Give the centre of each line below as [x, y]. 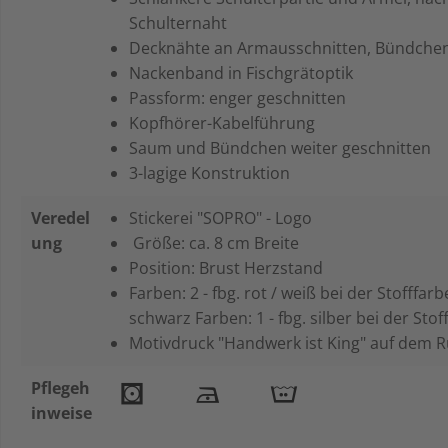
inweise [61, 412]
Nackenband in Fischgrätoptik [245, 72]
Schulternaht [182, 22]
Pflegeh [60, 387]
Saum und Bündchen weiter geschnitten [284, 147]
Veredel [60, 217]
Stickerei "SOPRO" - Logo [224, 217]
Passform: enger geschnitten [239, 97]
